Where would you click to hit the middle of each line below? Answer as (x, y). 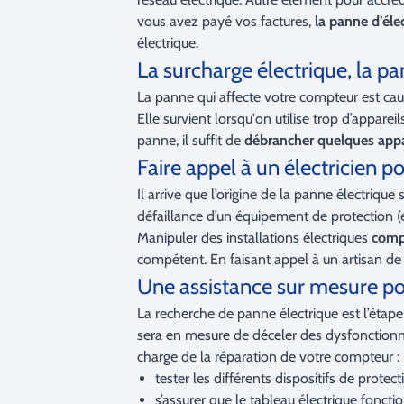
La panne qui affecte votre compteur (248, 97)
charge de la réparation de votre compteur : (268, 357)
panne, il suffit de (191, 140)
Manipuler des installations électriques (254, 238)
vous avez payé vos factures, (226, 21)
